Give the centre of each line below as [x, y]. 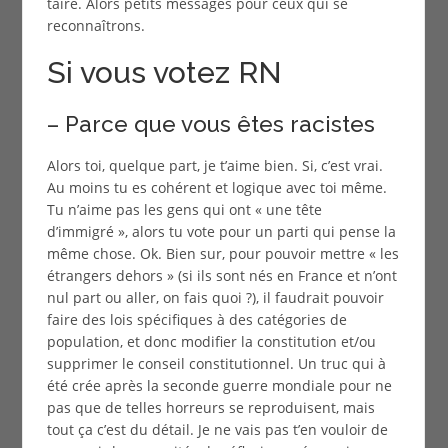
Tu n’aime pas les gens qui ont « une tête [184, 209]
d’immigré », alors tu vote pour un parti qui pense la [221, 231]
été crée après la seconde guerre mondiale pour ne [219, 385]
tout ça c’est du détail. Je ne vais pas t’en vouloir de [217, 429]
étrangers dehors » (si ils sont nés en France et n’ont [221, 275]
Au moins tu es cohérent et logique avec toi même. [216, 187]
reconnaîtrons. [95, 25]
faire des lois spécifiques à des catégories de [196, 319]
